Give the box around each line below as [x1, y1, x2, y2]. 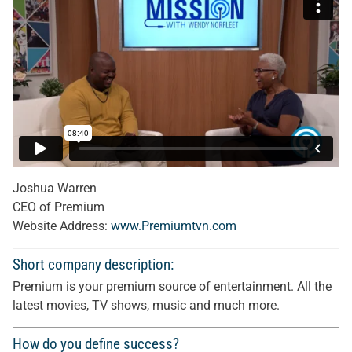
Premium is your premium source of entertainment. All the [13, 279, 332, 294]
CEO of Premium [13, 200, 104, 214]
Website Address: [13, 218, 111, 233]
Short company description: [13, 255, 174, 273]
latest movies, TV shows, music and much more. [13, 298, 280, 313]
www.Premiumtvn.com [111, 218, 236, 233]
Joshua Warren [13, 181, 97, 196]
